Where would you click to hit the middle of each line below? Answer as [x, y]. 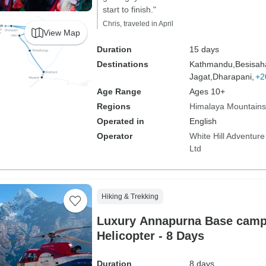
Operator [114, 136]
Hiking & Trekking [130, 197]
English [203, 121]
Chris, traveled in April [138, 24]
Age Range [119, 91]
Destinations [122, 64]
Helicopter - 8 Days [150, 236]
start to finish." [129, 9]
